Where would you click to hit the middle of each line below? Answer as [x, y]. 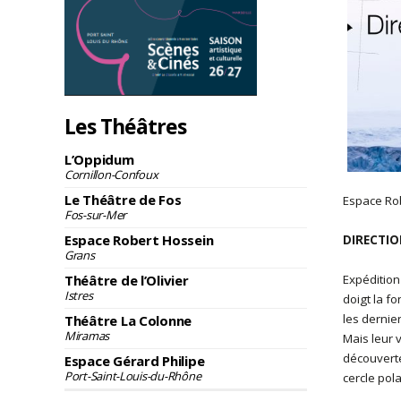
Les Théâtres [126, 126]
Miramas [87, 335]
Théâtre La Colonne [128, 320]
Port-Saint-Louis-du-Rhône [133, 375]
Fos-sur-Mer [96, 214]
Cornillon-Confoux [111, 174]
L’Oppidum [99, 159]
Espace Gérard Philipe [135, 360]
